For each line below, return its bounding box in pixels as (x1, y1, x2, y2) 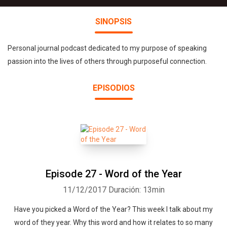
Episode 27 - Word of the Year (45, 168, 182, 180)
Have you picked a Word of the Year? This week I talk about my (14, 205, 213, 213)
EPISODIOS (92, 83, 135, 93)
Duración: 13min (108, 185, 165, 195)
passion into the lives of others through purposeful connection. (8, 57, 207, 65)
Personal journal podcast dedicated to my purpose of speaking (8, 44, 207, 52)
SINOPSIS (95, 17, 132, 26)
